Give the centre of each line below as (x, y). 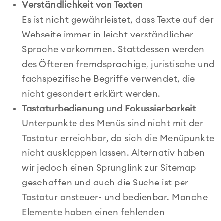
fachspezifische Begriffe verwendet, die (109, 79)
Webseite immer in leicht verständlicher (108, 35)
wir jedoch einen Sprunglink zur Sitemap (109, 168)
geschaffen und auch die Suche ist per (105, 183)
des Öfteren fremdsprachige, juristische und (118, 64)
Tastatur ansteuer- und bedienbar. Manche (115, 197)
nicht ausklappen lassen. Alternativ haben (113, 153)
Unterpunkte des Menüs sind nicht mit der (112, 123)
